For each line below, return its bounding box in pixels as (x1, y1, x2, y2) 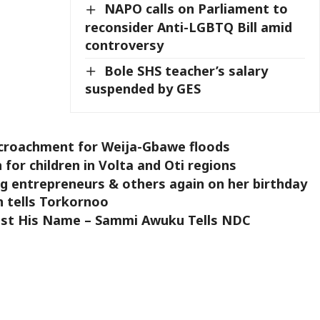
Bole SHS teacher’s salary (104, 61, 269, 79)
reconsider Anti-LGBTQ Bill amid (85, 18, 293, 36)
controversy (85, 36, 164, 54)
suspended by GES (85, 80, 201, 98)
